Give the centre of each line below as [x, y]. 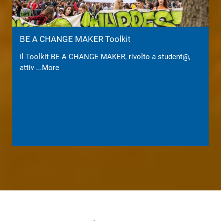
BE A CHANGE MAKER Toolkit [75, 39]
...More [48, 67]
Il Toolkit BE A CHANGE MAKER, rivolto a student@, [105, 56]
